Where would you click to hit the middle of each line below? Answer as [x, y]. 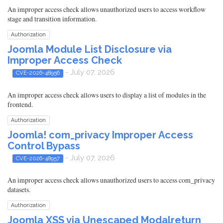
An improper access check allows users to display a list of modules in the [107, 95]
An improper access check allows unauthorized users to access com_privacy [111, 180]
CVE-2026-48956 [38, 73]
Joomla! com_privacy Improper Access [100, 135]
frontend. [20, 104]
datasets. [19, 189]
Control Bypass [44, 146]
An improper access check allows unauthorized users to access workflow [107, 9]
